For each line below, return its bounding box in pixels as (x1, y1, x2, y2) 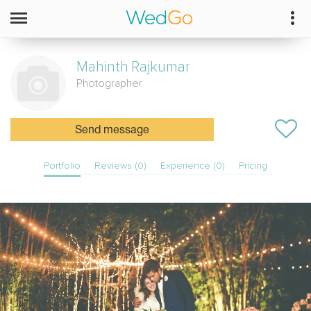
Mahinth (76, 58, 128, 76)
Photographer (76, 76, 142, 90)
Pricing (239, 160, 267, 171)
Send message (74, 126, 149, 135)
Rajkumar (131, 58, 190, 76)
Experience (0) (160, 160, 225, 171)
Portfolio (44, 160, 81, 171)
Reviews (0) (94, 160, 146, 171)
